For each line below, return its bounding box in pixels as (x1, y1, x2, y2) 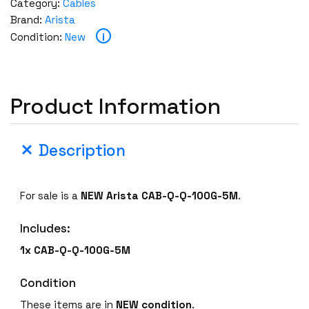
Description (39, 141, 126, 161)
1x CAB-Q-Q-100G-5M (20, 243, 131, 257)
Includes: (20, 220, 71, 236)
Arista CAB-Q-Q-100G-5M (106, 188, 239, 202)
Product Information (10, 92, 221, 120)
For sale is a (20, 188, 81, 202)
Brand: (10, 12, 45, 26)
